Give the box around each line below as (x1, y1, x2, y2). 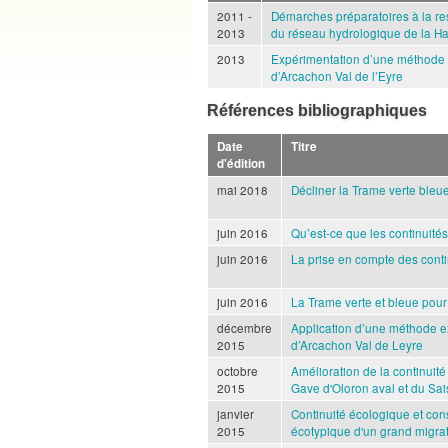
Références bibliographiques (207, 101, 427, 119)
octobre (217, 361, 258, 379)
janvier (217, 404, 254, 422)
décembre (217, 318, 272, 336)
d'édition (217, 154, 265, 172)
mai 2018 (217, 180, 268, 198)
